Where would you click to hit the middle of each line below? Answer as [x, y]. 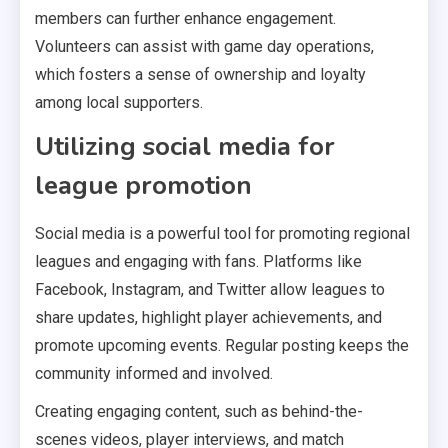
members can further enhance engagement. [185, 19]
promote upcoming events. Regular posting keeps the [222, 346]
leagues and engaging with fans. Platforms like [198, 262]
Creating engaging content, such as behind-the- [199, 412]
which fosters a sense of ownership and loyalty [200, 75]
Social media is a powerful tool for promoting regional [222, 234]
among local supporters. [119, 103]
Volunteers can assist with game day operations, [204, 47]
